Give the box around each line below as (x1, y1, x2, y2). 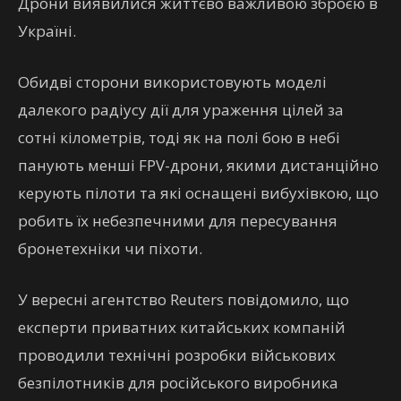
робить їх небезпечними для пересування (18, 210, 337, 231)
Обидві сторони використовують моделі (18, 72, 327, 92)
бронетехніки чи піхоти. (18, 238, 202, 259)
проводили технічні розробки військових (18, 345, 336, 365)
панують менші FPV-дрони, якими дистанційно (18, 155, 379, 175)
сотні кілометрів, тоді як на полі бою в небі (18, 127, 340, 148)
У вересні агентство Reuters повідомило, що (18, 289, 349, 310)
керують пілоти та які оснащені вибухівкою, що (18, 183, 379, 203)
